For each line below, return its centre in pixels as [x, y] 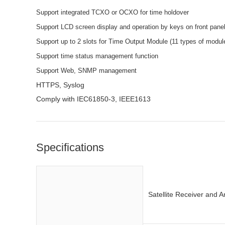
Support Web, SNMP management [86, 71]
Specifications [70, 147]
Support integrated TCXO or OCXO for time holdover [113, 12]
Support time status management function [97, 56]
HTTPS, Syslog [60, 85]
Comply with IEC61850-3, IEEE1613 [94, 99]
